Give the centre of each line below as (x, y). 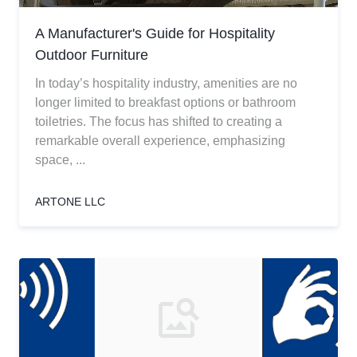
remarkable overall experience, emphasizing (160, 141)
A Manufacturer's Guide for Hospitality (155, 33)
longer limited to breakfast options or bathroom (165, 102)
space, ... (60, 160)
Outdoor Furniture (92, 55)
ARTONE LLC (70, 202)
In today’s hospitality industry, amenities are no (166, 83)
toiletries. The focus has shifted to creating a (159, 122)
